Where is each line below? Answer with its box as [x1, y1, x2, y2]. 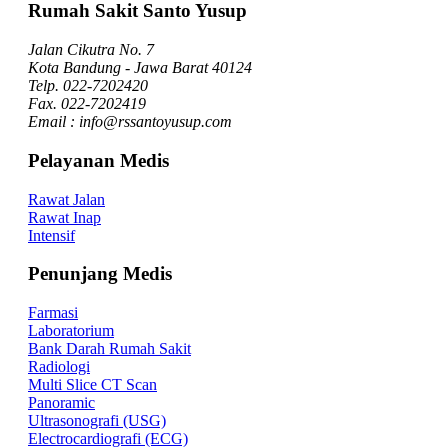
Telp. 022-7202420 [28, 77, 148, 95]
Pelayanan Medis [28, 149, 169, 171]
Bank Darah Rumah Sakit [28, 340, 191, 358]
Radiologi [28, 358, 90, 376]
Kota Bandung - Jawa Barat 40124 [28, 59, 252, 77]
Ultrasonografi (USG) [28, 412, 166, 430]
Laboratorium [28, 322, 114, 340]
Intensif [28, 226, 75, 244]
